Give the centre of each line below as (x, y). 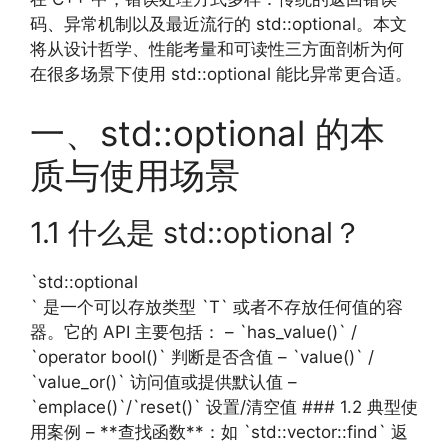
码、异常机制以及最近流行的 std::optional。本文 (218, 23)
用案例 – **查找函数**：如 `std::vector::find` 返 (219, 432)
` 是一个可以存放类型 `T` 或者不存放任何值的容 (216, 307)
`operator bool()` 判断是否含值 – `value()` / (202, 357)
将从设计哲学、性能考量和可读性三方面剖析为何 (217, 48)
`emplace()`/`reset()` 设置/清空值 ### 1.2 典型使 (224, 407)
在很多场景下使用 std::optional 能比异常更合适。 (221, 73)
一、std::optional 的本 (207, 133)
